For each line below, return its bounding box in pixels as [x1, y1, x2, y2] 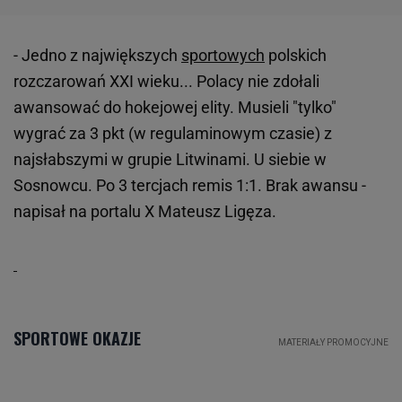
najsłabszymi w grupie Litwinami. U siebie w [13, 150, 327, 170]
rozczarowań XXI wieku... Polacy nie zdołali [13, 72, 319, 92]
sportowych [181, 46, 265, 66]
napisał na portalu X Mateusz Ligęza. [13, 202, 280, 222]
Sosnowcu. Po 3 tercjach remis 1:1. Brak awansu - [13, 176, 366, 196]
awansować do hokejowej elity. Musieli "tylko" [13, 98, 336, 118]
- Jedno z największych [13, 46, 181, 66]
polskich [265, 46, 327, 66]
